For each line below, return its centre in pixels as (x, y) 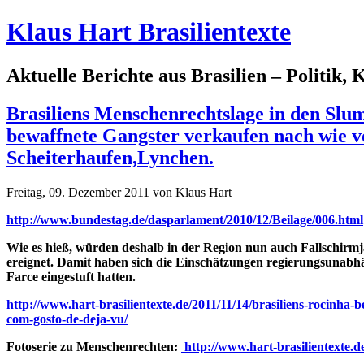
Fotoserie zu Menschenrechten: (94, 346)
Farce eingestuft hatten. (71, 276)
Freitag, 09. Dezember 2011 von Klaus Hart (119, 192)
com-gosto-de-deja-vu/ (67, 318)
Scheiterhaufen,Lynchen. (110, 157)
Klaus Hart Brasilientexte (149, 32)
